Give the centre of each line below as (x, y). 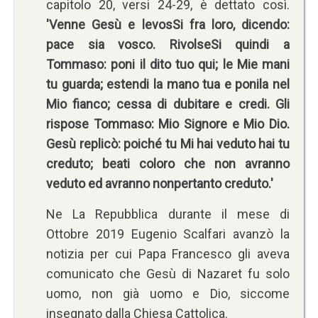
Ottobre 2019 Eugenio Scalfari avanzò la (168, 234)
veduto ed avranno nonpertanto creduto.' (160, 183)
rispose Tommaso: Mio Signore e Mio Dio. (168, 124)
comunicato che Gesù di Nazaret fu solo (168, 274)
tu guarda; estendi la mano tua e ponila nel (168, 84)
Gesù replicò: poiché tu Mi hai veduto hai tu (168, 144)
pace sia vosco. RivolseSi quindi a (168, 44)
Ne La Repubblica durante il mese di (168, 214)
